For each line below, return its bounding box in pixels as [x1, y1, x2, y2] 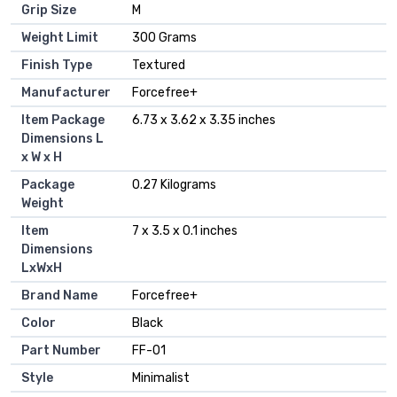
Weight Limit [21, 30, 98, 46]
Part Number [21, 343, 101, 359]
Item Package [21, 113, 105, 128]
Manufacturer [21, 85, 111, 101]
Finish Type [21, 58, 92, 74]
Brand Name [21, 288, 97, 304]
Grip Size [21, 3, 76, 19]
